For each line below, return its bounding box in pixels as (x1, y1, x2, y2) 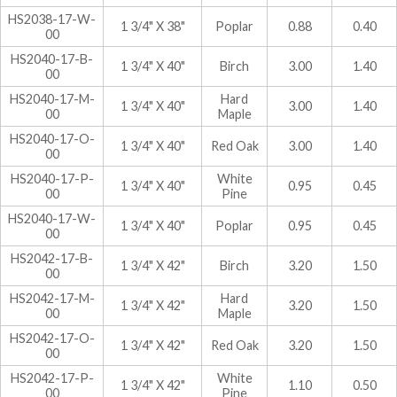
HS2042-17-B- (11, 250, 93, 266)
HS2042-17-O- (9, 330, 95, 346)
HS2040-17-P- (10, 170, 94, 186)
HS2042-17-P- (10, 370, 94, 385)
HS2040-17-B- (11, 51, 93, 66)
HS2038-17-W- (8, 11, 96, 27)
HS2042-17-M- (9, 290, 95, 306)
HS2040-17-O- (9, 130, 95, 146)
